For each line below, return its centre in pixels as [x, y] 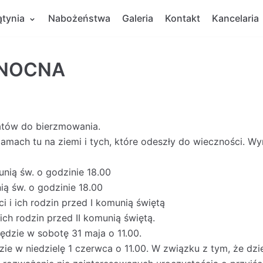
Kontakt [183, 18]
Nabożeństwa [79, 18]
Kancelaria [235, 18]
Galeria [138, 18]
